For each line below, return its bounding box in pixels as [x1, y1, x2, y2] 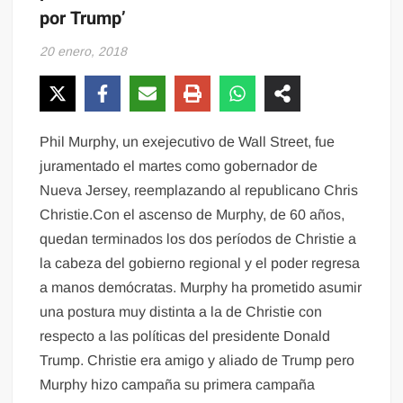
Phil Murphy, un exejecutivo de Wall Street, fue [40, 134, 336, 150]
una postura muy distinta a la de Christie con [40, 304, 323, 320]
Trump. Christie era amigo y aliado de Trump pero [40, 353, 355, 369]
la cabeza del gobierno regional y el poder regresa [40, 255, 361, 272]
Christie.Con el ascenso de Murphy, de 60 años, [40, 207, 345, 223]
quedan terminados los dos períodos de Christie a [40, 231, 357, 247]
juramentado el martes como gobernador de [40, 158, 318, 175]
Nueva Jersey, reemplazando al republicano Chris [40, 183, 359, 199]
